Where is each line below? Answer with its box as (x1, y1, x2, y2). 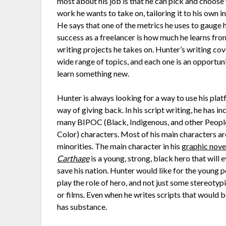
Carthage (57, 153, 90, 163)
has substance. (57, 201, 107, 211)
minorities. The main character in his (57, 141, 182, 151)
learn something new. (57, 68, 131, 78)
